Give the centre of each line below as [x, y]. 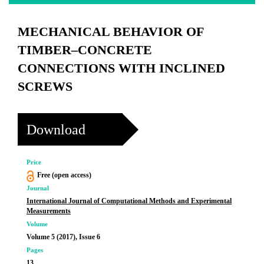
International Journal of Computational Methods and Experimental [129, 201]
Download [56, 129]
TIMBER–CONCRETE [85, 50]
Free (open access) [64, 175]
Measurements [49, 211]
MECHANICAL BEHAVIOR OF [110, 32]
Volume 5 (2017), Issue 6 [63, 237]
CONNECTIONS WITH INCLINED [121, 68]
